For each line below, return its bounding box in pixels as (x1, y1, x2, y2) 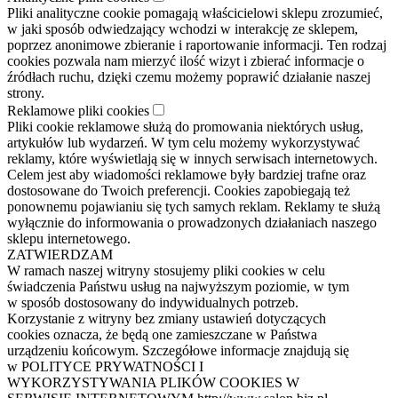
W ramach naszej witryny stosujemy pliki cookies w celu (7, 263, 325, 279)
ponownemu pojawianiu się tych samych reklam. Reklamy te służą (7, 199, 380, 215)
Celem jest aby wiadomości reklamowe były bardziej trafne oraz (7, 167, 366, 183)
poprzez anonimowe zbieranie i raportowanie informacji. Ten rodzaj (7, 37, 386, 53)
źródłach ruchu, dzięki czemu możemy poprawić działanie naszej (7, 69, 370, 85)
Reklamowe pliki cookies (7, 103, 149, 119)
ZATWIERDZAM (7, 247, 113, 263)
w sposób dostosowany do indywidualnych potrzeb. (7, 295, 298, 311)
